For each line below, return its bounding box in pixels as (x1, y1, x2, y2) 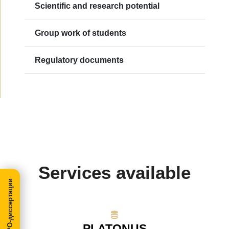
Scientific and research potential (35, 1, 159, 10)
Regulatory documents (35, 55, 124, 64)
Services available (38, 163, 191, 182)
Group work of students (35, 28, 126, 37)
